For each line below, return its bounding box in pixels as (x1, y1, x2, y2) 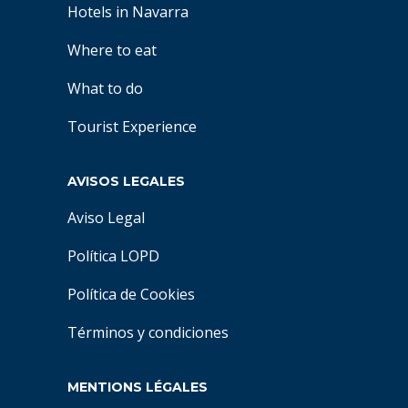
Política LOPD (67, 246, 159, 266)
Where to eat (67, 40, 157, 60)
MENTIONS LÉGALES (67, 379, 208, 395)
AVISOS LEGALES (67, 173, 185, 189)
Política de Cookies (67, 284, 195, 304)
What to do (67, 78, 143, 98)
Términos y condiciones (67, 322, 229, 342)
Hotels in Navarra (67, 2, 189, 22)
